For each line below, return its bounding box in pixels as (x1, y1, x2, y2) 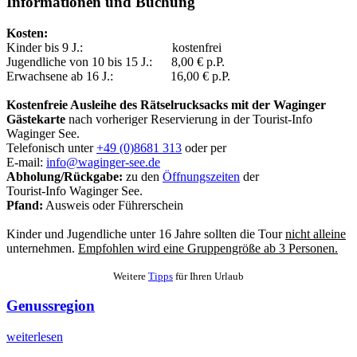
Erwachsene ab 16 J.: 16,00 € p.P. (6, 69, 230, 83)
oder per (182, 140, 226, 155)
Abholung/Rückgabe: (6, 169, 123, 183)
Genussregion (6, 297, 95, 315)
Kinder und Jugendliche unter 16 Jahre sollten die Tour (6, 226, 285, 241)
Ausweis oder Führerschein (43, 198, 183, 212)
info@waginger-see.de (46, 155, 160, 169)
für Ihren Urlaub (173, 269, 244, 282)
